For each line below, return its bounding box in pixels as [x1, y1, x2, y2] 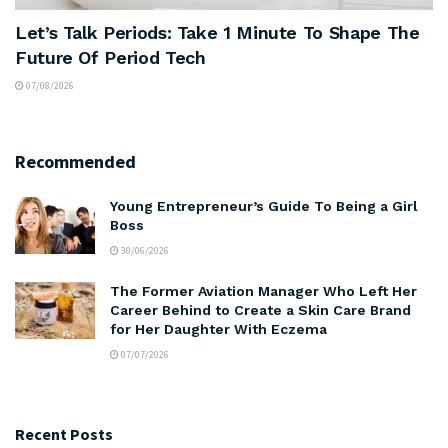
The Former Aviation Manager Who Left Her [110, 282, 417, 299]
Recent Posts [15, 423, 113, 444]
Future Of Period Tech [15, 46, 206, 68]
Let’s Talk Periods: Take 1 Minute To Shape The [15, 21, 420, 43]
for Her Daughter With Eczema [110, 320, 327, 337]
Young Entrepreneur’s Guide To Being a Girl [110, 197, 418, 214]
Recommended [15, 149, 136, 173]
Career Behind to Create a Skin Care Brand [110, 301, 411, 318]
